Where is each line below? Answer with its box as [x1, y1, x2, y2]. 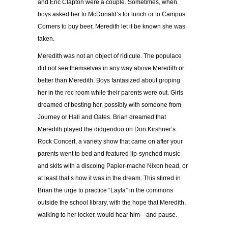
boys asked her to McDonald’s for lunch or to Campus [38, 11, 185, 18]
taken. [38, 35, 54, 43]
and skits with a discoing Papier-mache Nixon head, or [38, 162, 188, 170]
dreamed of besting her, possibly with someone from [38, 101, 181, 109]
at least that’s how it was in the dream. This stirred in [38, 175, 181, 182]
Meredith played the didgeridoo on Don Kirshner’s [38, 126, 176, 133]
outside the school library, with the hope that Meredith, [38, 199, 186, 207]
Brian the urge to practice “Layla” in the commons [38, 187, 173, 194]
